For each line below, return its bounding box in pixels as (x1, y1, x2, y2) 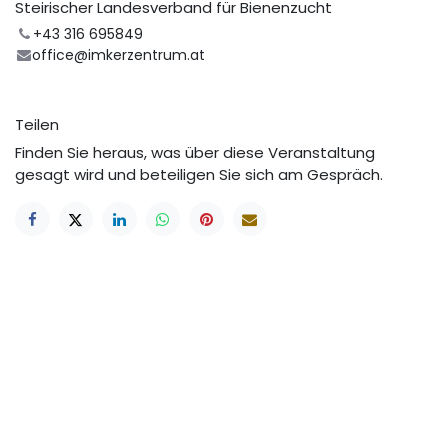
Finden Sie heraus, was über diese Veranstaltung (15, 141, 375, 163)
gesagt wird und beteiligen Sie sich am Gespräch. (15, 163, 383, 185)
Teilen (15, 113, 59, 135)
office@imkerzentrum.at (32, 44, 206, 65)
